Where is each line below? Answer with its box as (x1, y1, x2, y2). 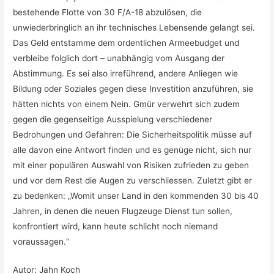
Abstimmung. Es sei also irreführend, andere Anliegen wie (13, 68, 239, 78)
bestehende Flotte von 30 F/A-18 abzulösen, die (13, 7, 202, 17)
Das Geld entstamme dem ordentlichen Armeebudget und (13, 37, 240, 48)
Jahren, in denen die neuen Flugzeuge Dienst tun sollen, (13, 206, 233, 216)
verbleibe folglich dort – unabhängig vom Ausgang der (13, 53, 225, 63)
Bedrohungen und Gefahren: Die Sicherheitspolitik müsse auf (13, 129, 253, 139)
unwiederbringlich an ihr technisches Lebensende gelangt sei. (13, 22, 256, 32)
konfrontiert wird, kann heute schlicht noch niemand (13, 221, 218, 231)
